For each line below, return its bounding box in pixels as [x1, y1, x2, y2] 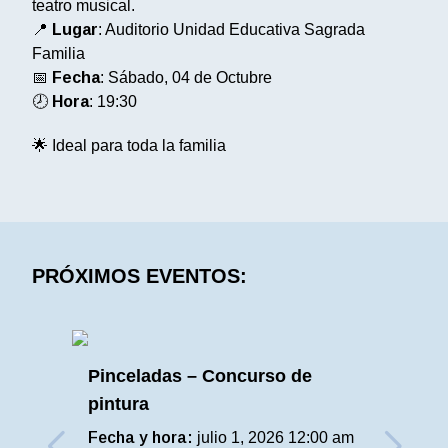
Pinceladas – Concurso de [88, 366, 312, 386]
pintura [88, 394, 149, 414]
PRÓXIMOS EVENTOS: [32, 265, 247, 287]
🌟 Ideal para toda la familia [32, 137, 226, 154]
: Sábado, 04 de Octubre [100, 69, 272, 86]
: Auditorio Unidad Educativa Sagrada [98, 21, 365, 38]
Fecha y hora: [88, 429, 193, 446]
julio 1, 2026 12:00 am [193, 429, 354, 446]
